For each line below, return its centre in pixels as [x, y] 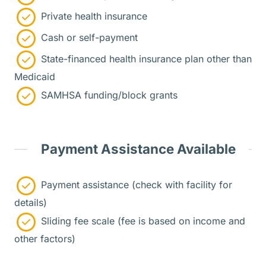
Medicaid [35, 77]
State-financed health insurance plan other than [145, 59]
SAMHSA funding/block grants [108, 95]
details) [31, 202]
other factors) [45, 238]
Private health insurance [93, 16]
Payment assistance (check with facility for [135, 185]
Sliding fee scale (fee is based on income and [142, 221]
